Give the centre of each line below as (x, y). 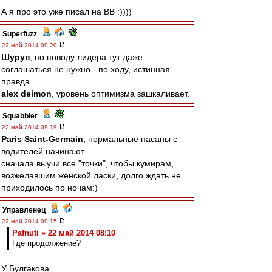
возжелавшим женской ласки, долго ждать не (91, 175)
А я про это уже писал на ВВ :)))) (66, 12)
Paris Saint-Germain (42, 139)
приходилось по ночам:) (49, 188)
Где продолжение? (46, 243)
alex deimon (26, 93)
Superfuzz (20, 34)
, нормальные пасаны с (130, 139)
